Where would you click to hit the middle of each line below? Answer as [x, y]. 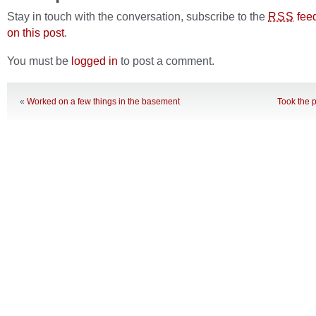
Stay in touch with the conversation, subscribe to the [138, 16]
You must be [39, 61]
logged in [95, 61]
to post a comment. [166, 61]
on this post [36, 32]
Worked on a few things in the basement [103, 102]
